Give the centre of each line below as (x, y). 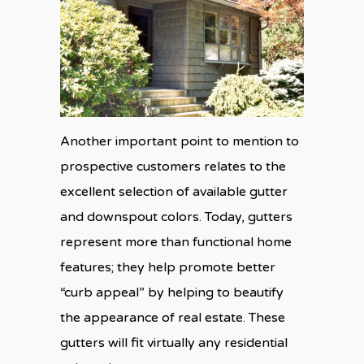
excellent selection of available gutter (174, 191)
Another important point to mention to (180, 141)
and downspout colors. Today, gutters (176, 217)
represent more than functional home (176, 242)
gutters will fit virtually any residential (174, 342)
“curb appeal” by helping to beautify (172, 292)
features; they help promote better (168, 267)
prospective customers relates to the (173, 166)
